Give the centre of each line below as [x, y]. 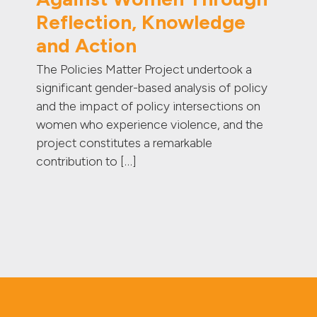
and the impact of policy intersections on [149, 106]
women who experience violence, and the [150, 125]
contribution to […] [87, 161]
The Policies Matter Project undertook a [144, 69]
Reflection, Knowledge [141, 22]
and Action [87, 46]
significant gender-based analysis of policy [152, 88]
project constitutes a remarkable [125, 143]
